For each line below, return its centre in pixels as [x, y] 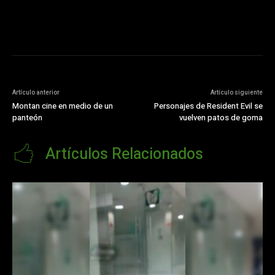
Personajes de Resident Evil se [208, 106]
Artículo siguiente [236, 93]
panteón [27, 118]
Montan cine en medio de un [63, 106]
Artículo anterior [36, 93]
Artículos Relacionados [124, 155]
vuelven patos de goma [221, 118]
